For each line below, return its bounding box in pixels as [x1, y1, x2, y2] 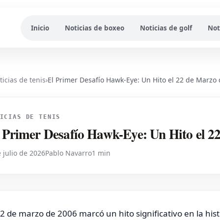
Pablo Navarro [45, 148, 92, 158]
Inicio [30, 23, 49, 32]
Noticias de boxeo [64, 23, 124, 32]
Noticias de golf [139, 23, 192, 32]
